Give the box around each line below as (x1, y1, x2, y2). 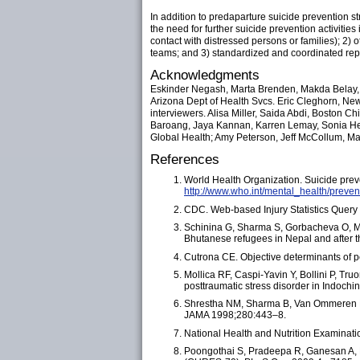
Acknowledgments (150, 67, 260, 83)
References (150, 152, 219, 167)
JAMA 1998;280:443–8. (184, 309, 286, 321)
